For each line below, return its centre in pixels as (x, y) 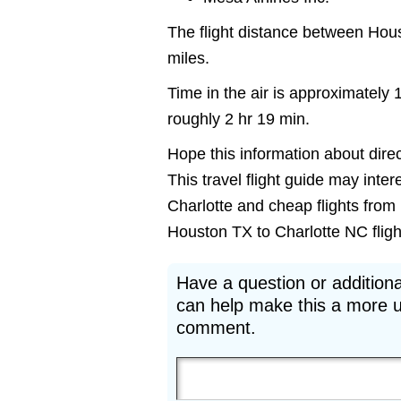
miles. (188, 58)
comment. (216, 328)
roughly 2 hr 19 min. (239, 119)
